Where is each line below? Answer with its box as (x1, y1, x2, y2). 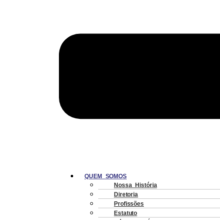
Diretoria (114, 191, 138, 198)
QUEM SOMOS (84, 173, 127, 180)
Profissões (114, 200, 144, 208)
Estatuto (114, 210, 137, 217)
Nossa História (114, 182, 157, 189)
